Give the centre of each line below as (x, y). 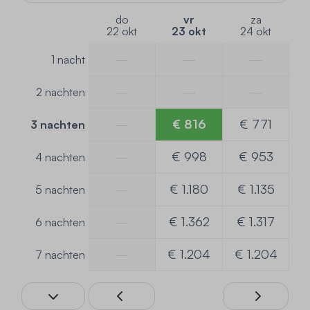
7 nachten (60, 255)
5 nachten (60, 190)
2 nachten (61, 92)
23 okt (189, 31)
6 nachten (60, 222)
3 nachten (58, 125)
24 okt (256, 31)
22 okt (122, 31)
